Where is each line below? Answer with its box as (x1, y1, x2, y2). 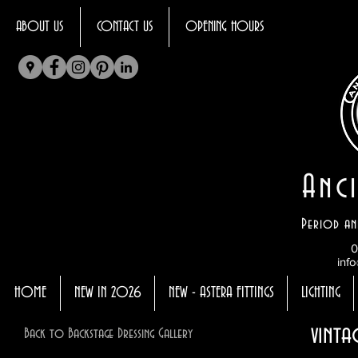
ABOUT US (16, 19, 64, 35)
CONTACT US (96, 19, 153, 35)
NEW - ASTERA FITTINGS (168, 284, 274, 301)
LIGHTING (300, 284, 340, 301)
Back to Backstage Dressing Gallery (24, 326, 193, 342)
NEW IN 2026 (74, 284, 141, 301)
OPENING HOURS (185, 19, 265, 35)
